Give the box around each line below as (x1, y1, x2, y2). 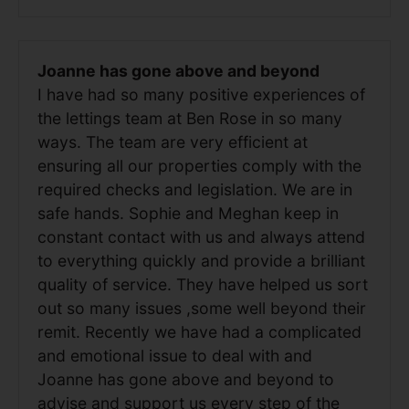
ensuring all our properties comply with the (37, 155, 362, 175)
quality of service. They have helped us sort (37, 274, 368, 294)
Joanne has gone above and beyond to (37, 369, 334, 389)
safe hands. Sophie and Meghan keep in (37, 203, 339, 223)
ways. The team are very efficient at (37, 131, 308, 152)
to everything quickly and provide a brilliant (37, 250, 365, 270)
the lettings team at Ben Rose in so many (37, 108, 342, 128)
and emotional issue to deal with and (37, 345, 312, 365)
